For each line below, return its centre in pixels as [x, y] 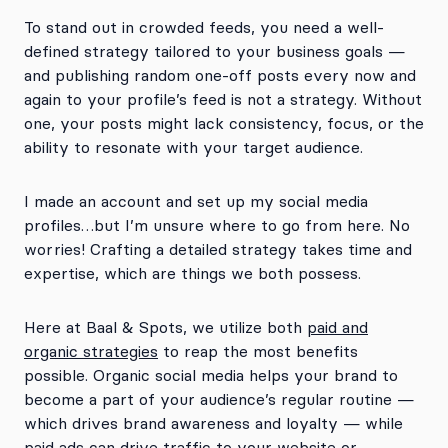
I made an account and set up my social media [196, 201]
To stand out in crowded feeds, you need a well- [204, 27]
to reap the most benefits [258, 351]
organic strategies [91, 351]
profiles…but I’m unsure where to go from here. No [217, 225]
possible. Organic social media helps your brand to [211, 375]
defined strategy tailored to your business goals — [214, 51]
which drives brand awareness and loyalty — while [213, 423]
